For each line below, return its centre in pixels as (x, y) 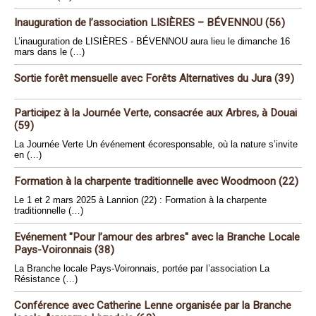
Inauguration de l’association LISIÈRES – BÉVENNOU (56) (150, 23)
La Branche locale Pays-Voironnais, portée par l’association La (142, 269)
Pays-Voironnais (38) (64, 250)
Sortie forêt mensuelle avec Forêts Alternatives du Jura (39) (154, 79)
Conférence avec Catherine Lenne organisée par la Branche (153, 306)
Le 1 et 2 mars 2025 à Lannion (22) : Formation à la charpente (140, 200)
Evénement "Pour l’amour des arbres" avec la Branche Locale (157, 237)
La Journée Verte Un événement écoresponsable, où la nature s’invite (156, 145)
